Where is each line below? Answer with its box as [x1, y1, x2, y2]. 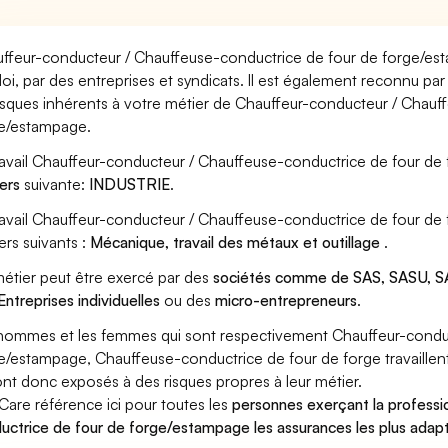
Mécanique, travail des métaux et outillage [90, 232, 385, 252]
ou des [160, 290, 216, 310]
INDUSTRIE [89, 174, 171, 194]
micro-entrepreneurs [215, 290, 358, 310]
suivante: [20, 174, 90, 194]
